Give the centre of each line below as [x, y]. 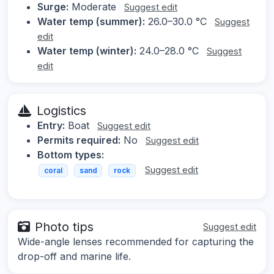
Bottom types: [71, 155]
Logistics [61, 111]
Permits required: [79, 140]
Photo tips [64, 227]
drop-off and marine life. [74, 256]
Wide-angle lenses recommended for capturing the [136, 241]
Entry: [51, 126]
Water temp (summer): [91, 22]
